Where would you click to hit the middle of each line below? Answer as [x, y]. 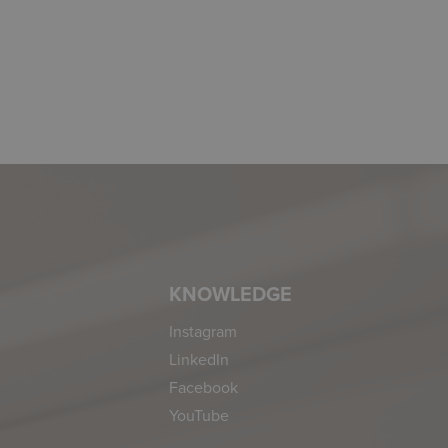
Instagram [203, 330]
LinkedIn [199, 358]
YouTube [199, 414]
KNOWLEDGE [231, 293]
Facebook [204, 386]
